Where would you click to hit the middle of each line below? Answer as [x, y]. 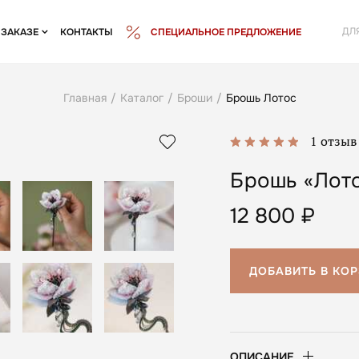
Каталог [141, 98]
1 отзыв [333, 141]
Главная [85, 98]
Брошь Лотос [261, 98]
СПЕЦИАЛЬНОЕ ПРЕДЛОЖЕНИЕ [226, 32]
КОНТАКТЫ [86, 32]
